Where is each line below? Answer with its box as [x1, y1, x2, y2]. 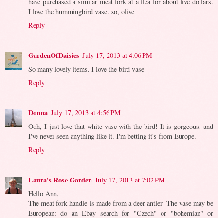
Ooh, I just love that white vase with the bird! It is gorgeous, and [28, 121, 213, 131]
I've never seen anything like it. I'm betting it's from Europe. [28, 131, 196, 141]
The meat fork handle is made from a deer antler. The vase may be [28, 198, 213, 208]
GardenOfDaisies [28, 50, 79, 60]
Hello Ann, [28, 188, 59, 198]
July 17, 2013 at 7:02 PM [95, 175, 165, 184]
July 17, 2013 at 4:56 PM [51, 108, 121, 117]
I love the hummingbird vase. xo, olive [28, 6, 134, 16]
